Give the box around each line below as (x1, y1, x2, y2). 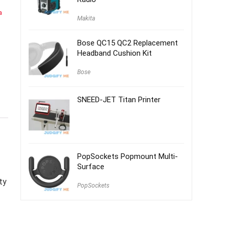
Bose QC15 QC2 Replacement (77, 38, 178, 48)
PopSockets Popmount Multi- (77, 152, 178, 161)
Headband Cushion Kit (77, 49, 152, 58)
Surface (77, 162, 104, 171)
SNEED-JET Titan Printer (77, 95, 161, 104)
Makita (77, 15, 95, 22)
